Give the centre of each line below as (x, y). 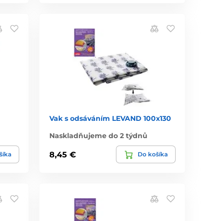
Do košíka (152, 154)
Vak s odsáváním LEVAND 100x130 (110, 119)
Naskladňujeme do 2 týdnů (99, 136)
